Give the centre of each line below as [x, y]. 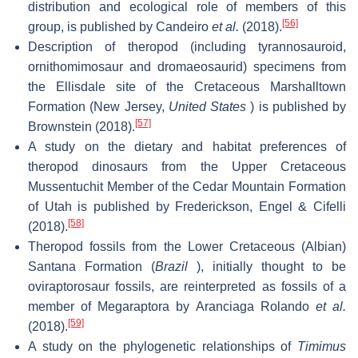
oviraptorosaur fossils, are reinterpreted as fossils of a [187, 286]
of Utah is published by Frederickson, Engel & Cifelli [187, 206]
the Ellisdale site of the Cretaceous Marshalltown [187, 86]
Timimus [322, 346]
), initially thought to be [267, 266]
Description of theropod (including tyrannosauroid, [187, 46]
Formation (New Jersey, [98, 106]
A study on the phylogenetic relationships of [163, 346]
